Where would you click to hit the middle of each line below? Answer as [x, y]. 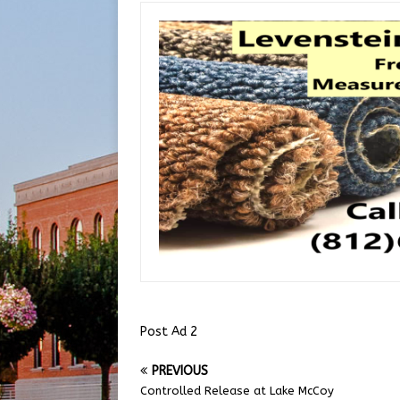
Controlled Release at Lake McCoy [237, 391]
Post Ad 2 [169, 332]
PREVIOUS [180, 371]
